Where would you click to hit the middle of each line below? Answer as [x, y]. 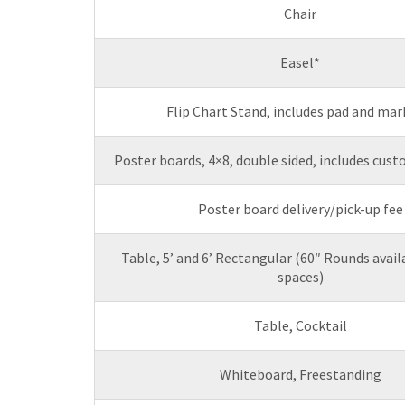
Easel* [300, 63]
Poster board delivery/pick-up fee [300, 209]
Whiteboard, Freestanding [300, 375]
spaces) [300, 277]
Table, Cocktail [300, 326]
